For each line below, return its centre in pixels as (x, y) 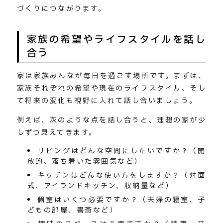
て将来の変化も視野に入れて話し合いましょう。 (107, 101)
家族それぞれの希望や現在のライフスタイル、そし (111, 89)
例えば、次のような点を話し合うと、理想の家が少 (111, 120)
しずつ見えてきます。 (57, 133)
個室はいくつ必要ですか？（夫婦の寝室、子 (122, 200)
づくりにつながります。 (61, 9)
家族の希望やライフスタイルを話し (116, 40)
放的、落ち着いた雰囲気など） (85, 162)
